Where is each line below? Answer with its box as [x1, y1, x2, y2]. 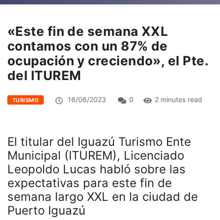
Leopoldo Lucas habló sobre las [7, 162, 186, 176]
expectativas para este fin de [7, 175, 172, 190]
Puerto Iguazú [7, 203, 213, 218]
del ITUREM [7, 67, 82, 83]
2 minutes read [155, 95, 203, 104]
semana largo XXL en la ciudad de [7, 189, 198, 204]
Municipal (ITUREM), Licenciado [7, 148, 184, 163]
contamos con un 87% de [7, 38, 168, 54]
